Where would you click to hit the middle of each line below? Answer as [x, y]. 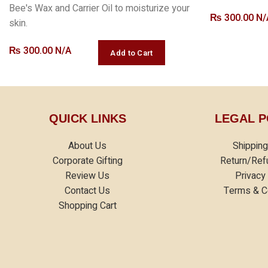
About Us [88, 146]
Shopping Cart [87, 206]
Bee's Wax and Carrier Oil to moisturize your [99, 9]
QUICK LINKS [87, 119]
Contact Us [88, 191]
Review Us [88, 176]
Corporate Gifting [87, 161]
